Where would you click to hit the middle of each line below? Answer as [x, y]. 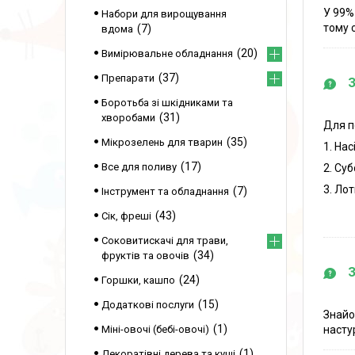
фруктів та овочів [145, 256]
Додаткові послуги [148, 305]
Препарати [128, 78]
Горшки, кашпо [138, 280]
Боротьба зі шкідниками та [167, 103]
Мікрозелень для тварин [162, 142]
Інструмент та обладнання [165, 191]
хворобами [128, 118]
